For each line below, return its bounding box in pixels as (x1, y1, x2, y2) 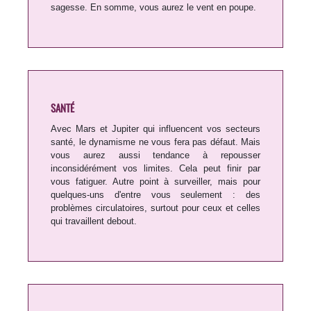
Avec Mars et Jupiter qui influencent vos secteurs (51, 124, 260, 135)
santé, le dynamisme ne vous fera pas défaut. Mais (51, 137, 260, 148)
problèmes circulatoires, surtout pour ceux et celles (51, 203, 260, 214)
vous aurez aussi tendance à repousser (51, 150, 260, 161)
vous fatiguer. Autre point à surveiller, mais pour (51, 176, 260, 187)
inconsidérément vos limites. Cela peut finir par (51, 163, 260, 174)
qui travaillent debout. (51, 216, 137, 227)
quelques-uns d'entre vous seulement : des (51, 190, 260, 201)
